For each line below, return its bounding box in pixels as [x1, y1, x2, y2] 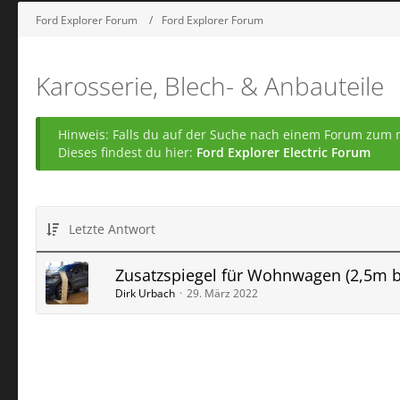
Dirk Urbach [115, 286, 175, 301]
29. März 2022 [187, 286, 258, 301]
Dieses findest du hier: [58, 144, 196, 161]
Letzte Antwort [69, 221, 155, 237]
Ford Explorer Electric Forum [196, 144, 371, 161]
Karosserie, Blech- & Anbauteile [36, 69, 384, 103]
